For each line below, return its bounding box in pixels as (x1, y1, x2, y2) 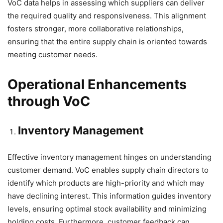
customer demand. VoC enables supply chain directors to (7, 165, 209, 175)
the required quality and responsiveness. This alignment (7, 11, 206, 21)
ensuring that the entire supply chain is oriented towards (7, 37, 207, 47)
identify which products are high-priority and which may (7, 178, 204, 188)
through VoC (7, 93, 90, 110)
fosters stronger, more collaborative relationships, (7, 24, 184, 34)
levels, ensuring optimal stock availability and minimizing (7, 204, 207, 214)
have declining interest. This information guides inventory (7, 191, 211, 201)
